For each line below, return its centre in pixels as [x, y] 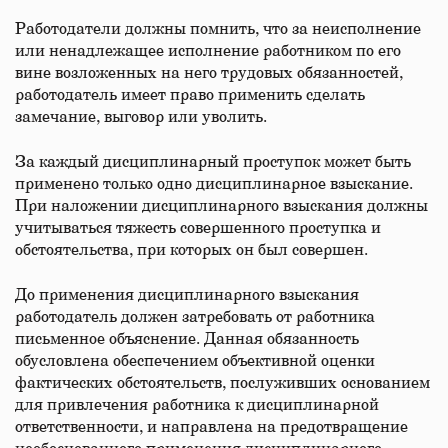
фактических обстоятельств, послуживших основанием [222, 383]
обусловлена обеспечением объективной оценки [195, 361]
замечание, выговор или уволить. [141, 117]
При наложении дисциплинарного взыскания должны [221, 206]
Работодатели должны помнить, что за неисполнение [218, 29]
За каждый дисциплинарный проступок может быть [213, 162]
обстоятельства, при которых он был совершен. [191, 250]
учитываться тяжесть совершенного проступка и [198, 228]
